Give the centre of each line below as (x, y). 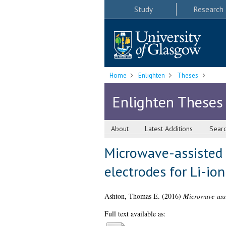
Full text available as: (135, 214)
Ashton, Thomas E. (132, 196)
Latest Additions (169, 129)
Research (208, 9)
